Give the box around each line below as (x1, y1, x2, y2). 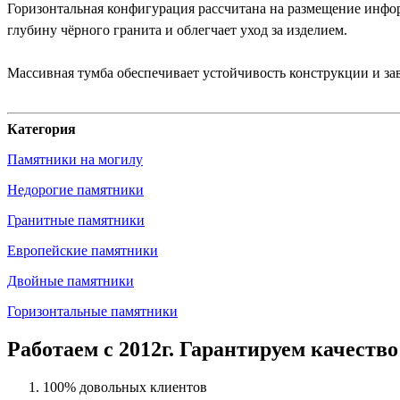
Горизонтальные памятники (7, 303, 178, 319)
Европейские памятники (7, 242, 158, 258)
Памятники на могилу (7, 151, 143, 167)
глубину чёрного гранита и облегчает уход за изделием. (7, 21, 347, 37)
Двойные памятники (7, 272, 134, 288)
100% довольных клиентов (43, 379, 207, 395)
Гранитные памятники (7, 212, 145, 228)
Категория (7, 121, 76, 137)
